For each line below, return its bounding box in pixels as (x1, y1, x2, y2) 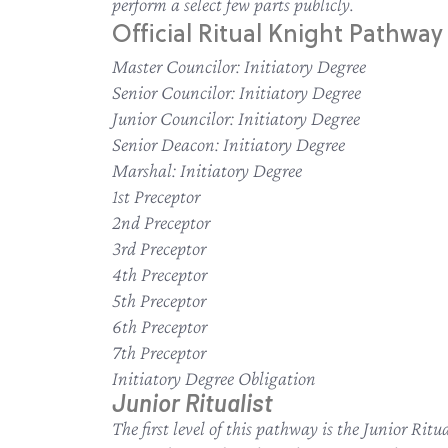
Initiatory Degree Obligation (112, 367, 316, 389)
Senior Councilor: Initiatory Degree (112, 81, 361, 103)
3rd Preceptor (112, 237, 206, 259)
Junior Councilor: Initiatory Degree (112, 107, 360, 129)
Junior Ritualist (112, 388, 273, 417)
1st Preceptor (112, 185, 200, 207)
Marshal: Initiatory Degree (112, 159, 302, 181)
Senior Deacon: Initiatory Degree (112, 133, 345, 155)
